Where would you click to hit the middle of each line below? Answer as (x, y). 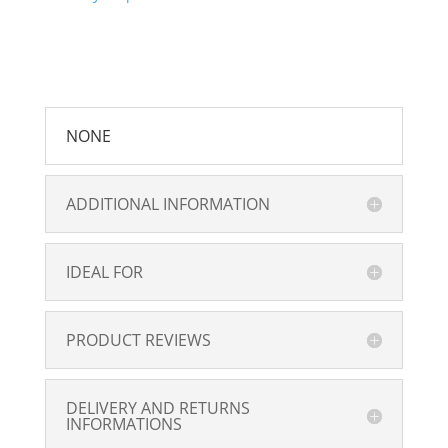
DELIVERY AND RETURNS (157, 407)
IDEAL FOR (104, 271)
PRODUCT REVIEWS (138, 339)
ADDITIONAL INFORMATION (167, 203)
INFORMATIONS (123, 423)
